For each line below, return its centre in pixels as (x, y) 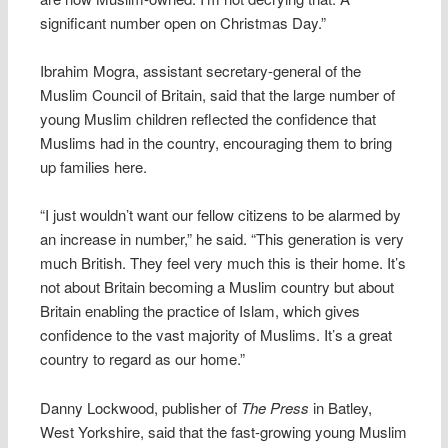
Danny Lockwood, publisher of (141, 407)
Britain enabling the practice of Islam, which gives (200, 311)
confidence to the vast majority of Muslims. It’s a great (216, 335)
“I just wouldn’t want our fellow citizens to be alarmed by (221, 215)
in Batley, (341, 407)
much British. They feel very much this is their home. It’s (223, 263)
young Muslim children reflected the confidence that (208, 119)
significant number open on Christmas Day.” (183, 22)
